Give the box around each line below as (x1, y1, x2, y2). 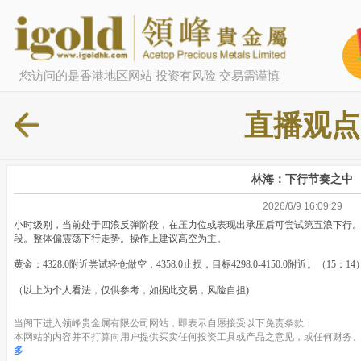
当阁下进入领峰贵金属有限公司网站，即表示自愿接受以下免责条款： (14, 317, 313, 330)
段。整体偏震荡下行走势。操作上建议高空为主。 (14, 233, 226, 245)
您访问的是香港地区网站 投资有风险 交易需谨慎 (19, 68, 280, 82)
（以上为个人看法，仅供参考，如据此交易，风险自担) (14, 284, 249, 297)
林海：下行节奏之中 (251, 172, 353, 186)
